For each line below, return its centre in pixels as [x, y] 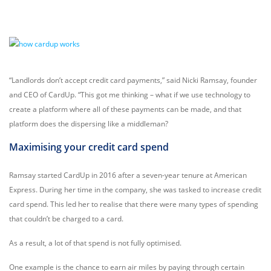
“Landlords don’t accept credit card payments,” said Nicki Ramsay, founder [133, 80]
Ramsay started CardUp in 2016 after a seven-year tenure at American [128, 175]
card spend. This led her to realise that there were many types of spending [134, 204]
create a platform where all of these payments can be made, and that [125, 109]
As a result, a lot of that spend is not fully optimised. [95, 243]
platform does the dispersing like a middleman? [89, 124]
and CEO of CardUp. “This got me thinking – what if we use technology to [130, 95]
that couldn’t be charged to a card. [66, 219]
